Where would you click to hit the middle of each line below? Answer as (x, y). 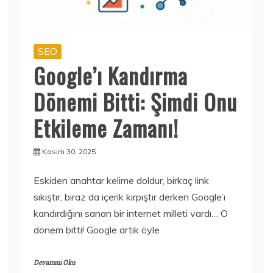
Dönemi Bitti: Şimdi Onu (135, 102)
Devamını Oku (54, 263)
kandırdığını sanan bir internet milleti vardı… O (131, 214)
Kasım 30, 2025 (69, 152)
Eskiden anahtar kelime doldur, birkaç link (121, 181)
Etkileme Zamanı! (106, 128)
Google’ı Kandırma (111, 76)
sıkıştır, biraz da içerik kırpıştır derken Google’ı (129, 197)
